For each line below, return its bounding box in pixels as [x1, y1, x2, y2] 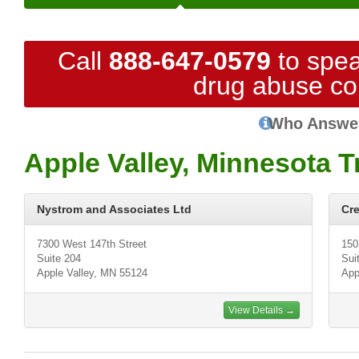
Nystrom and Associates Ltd [37, 203, 192, 216]
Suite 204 [37, 252, 81, 264]
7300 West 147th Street [37, 238, 147, 250]
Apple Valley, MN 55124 [37, 267, 147, 279]
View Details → [228, 305, 295, 316]
